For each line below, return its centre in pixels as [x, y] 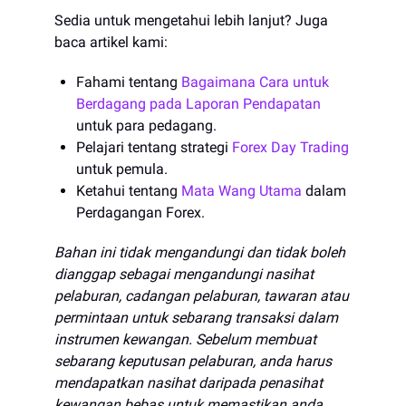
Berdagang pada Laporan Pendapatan [198, 103]
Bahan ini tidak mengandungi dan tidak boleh [200, 252]
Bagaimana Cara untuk [255, 82]
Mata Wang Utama [242, 190]
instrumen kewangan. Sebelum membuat [185, 339]
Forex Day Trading [290, 147]
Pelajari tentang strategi [154, 147]
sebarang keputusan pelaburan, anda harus [193, 361]
